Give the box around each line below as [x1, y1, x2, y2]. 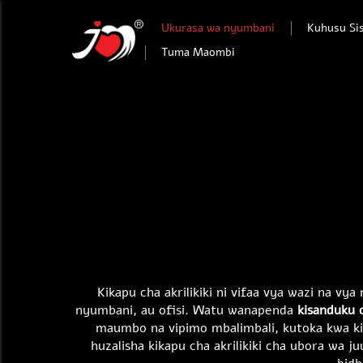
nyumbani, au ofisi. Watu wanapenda [75, 301, 297, 319]
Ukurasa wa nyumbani [160, 19, 275, 36]
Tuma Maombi [160, 45, 235, 61]
